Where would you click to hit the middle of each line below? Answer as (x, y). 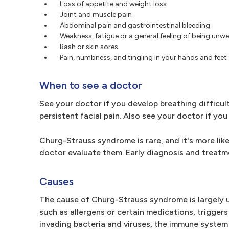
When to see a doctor (91, 85)
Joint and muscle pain (96, 15)
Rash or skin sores (89, 47)
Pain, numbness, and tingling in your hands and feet (143, 58)
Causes (56, 181)
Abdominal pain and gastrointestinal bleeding (135, 25)
